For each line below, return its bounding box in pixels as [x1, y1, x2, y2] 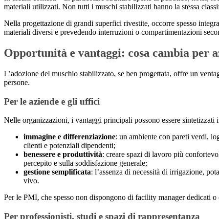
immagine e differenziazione [23, 132, 115, 141]
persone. [4, 78, 30, 87]
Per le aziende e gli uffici [4, 96, 100, 107]
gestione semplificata [23, 168, 91, 176]
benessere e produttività [23, 150, 102, 159]
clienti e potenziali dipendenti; [23, 141, 115, 150]
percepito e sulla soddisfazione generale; [23, 159, 147, 168]
